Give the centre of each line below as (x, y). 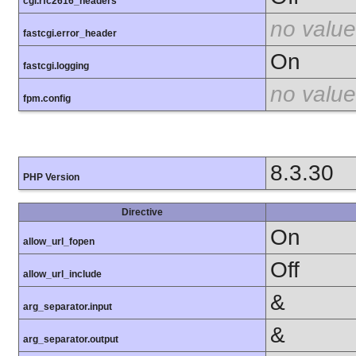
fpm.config (47, 99)
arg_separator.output (71, 339)
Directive (142, 212)
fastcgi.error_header (70, 34)
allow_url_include (62, 274)
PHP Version (51, 177)
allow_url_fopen (59, 241)
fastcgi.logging (56, 66)
